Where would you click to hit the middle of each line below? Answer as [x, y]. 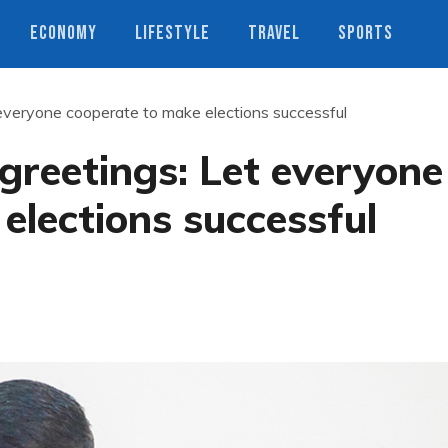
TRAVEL [274, 33]
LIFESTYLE [172, 33]
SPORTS [365, 33]
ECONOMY [63, 33]
